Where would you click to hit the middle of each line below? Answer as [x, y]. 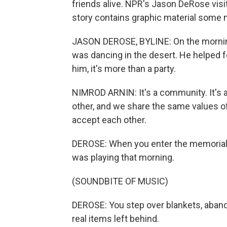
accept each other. [109, 120]
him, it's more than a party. [124, 69]
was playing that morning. [123, 157]
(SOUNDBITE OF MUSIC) [120, 181]
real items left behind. [116, 219]
